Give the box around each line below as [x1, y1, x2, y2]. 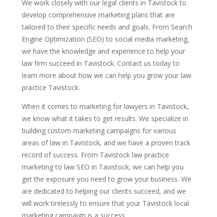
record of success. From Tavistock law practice [21, 150, 169, 160]
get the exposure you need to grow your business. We [21, 174, 191, 184]
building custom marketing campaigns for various [21, 126, 176, 136]
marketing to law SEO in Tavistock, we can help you [21, 162, 184, 172]
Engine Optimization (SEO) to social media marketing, [21, 34, 189, 44]
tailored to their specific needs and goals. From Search [21, 22, 192, 32]
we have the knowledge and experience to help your [21, 46, 185, 56]
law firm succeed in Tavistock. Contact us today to [21, 59, 180, 68]
